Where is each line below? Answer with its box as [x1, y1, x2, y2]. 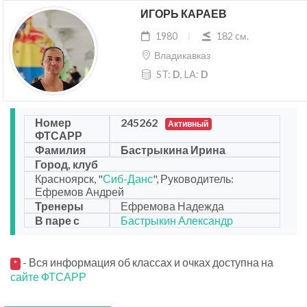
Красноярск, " [35, 172, 103, 186]
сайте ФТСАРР [10, 270, 86, 284]
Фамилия [35, 143, 86, 157]
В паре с [35, 214, 79, 228]
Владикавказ [153, 49, 210, 62]
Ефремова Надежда [120, 199, 224, 213]
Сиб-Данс [103, 172, 153, 186]
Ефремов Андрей [35, 185, 124, 199]
